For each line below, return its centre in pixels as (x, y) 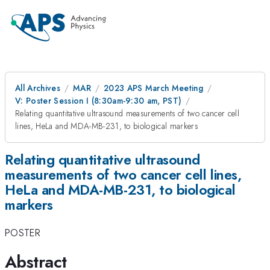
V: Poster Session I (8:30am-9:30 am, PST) (99, 101)
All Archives (38, 88)
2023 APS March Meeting (153, 88)
